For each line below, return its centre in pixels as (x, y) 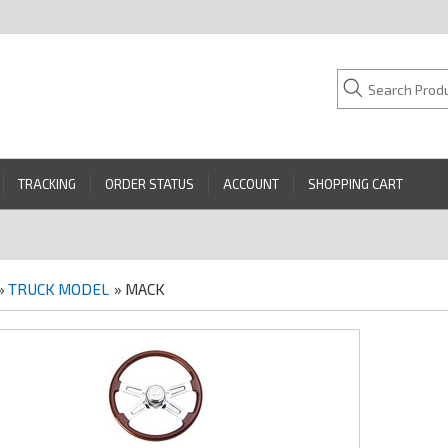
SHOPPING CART (355, 184)
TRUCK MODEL (58, 289)
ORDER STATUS (149, 184)
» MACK (139, 289)
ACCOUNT (251, 184)
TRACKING (47, 184)
